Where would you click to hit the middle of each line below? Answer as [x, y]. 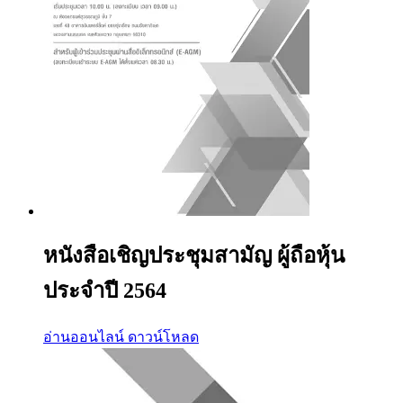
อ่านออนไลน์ [84, 337]
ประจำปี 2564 [105, 291]
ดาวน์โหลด [163, 337]
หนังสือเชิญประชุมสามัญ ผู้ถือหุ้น [194, 256]
